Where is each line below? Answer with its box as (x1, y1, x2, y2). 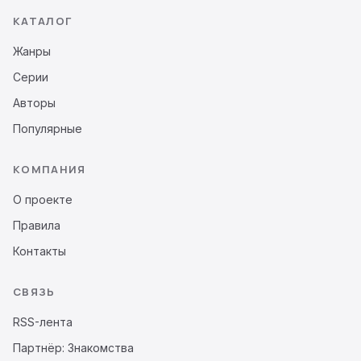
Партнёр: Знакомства (13, 340, 134, 355)
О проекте (13, 192, 73, 206)
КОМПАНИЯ (13, 162, 86, 177)
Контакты (13, 243, 66, 258)
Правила (13, 218, 60, 232)
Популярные (13, 121, 82, 135)
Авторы (13, 95, 56, 110)
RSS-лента (13, 314, 73, 329)
